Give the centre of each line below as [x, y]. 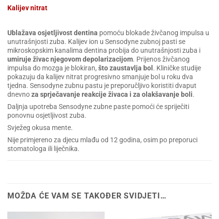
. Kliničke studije [177, 68]
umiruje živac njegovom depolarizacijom [70, 59]
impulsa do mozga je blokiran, [53, 68]
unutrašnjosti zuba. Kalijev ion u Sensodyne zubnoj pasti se [96, 42]
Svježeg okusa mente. [40, 128]
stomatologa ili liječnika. [44, 149]
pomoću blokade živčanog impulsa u [153, 33]
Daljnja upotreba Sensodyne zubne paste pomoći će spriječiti [98, 107]
